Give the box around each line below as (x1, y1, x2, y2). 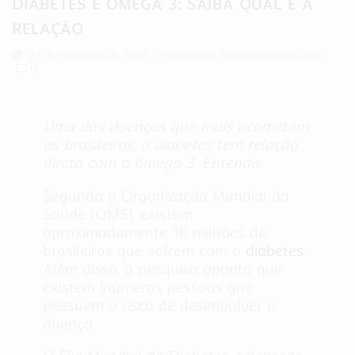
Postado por (160, 47, 216, 63)
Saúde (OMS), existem (43, 203, 193, 225)
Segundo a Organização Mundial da (43, 185, 289, 207)
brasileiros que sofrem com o (43, 239, 246, 261)
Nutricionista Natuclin (220, 47, 319, 63)
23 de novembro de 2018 (25, 47, 147, 63)
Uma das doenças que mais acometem (43, 116, 308, 138)
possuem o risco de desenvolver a (43, 294, 276, 316)
